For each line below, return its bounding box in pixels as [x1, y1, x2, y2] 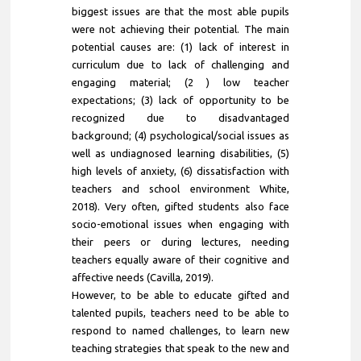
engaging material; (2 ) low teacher [71, 76, 289, 88]
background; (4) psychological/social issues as [71, 129, 289, 141]
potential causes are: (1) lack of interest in [71, 40, 289, 52]
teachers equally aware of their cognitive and [71, 253, 289, 265]
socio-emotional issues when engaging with [71, 218, 289, 230]
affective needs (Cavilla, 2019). [71, 271, 214, 283]
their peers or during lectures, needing [71, 235, 289, 247]
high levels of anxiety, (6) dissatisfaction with [71, 164, 289, 176]
